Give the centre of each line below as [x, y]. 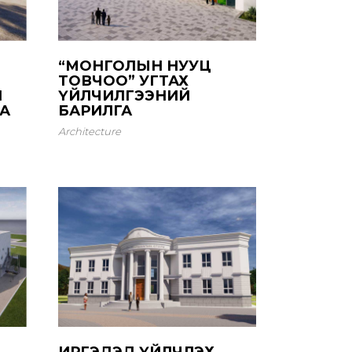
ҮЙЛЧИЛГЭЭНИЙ [124, 95]
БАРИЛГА [95, 110]
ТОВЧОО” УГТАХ [123, 81]
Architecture [89, 131]
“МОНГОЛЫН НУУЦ [134, 66]
